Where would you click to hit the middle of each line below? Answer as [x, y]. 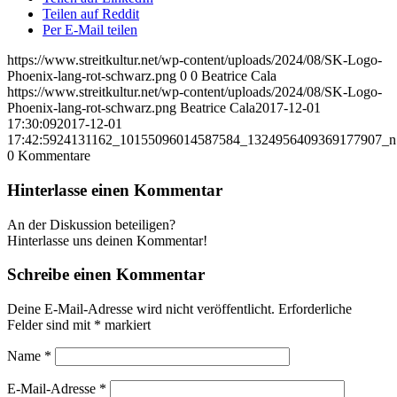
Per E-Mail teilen [90, 30]
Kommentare [54, 156]
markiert [126, 325]
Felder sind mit [51, 325]
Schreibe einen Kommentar [106, 275]
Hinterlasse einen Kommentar [115, 190]
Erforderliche [315, 309]
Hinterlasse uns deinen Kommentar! [107, 240]
